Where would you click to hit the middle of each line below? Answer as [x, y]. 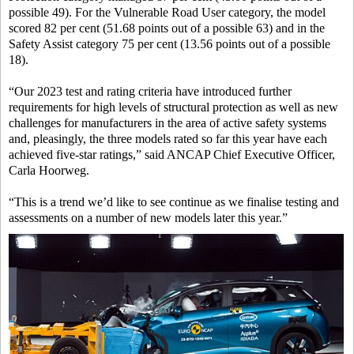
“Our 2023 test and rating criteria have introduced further [150, 92]
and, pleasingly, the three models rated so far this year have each [168, 139]
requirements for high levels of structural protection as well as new [173, 107]
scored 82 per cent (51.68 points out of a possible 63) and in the [167, 28]
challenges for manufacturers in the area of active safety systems [168, 123]
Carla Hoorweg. [49, 171]
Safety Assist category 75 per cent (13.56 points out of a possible [169, 44]
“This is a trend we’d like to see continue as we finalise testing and [174, 202]
